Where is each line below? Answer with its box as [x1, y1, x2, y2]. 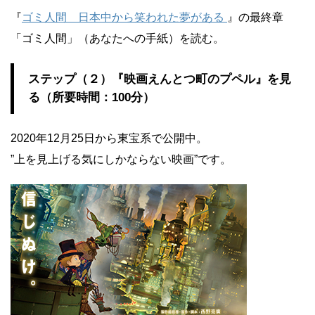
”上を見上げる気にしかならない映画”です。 [11, 153, 231, 165]
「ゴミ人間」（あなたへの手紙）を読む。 [11, 32, 224, 44]
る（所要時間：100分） [28, 91, 155, 104]
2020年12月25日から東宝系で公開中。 [11, 132, 207, 144]
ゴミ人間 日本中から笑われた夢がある [22, 11, 227, 23]
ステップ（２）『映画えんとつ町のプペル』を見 [28, 72, 291, 86]
